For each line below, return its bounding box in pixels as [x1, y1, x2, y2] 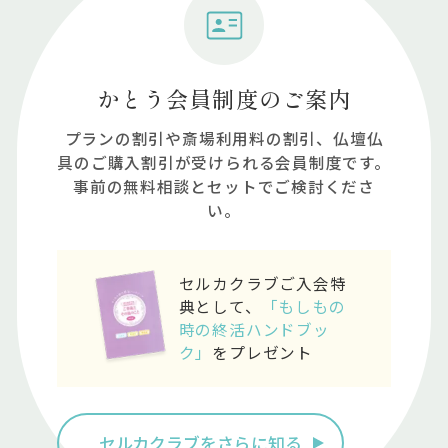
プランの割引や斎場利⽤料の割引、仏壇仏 [64, 127, 384, 150]
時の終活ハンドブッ [178, 318, 330, 341]
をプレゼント [212, 341, 313, 364]
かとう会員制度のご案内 [96, 82, 352, 114]
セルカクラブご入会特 [178, 272, 347, 295]
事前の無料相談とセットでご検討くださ [72, 175, 375, 198]
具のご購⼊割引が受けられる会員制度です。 [57, 151, 391, 174]
